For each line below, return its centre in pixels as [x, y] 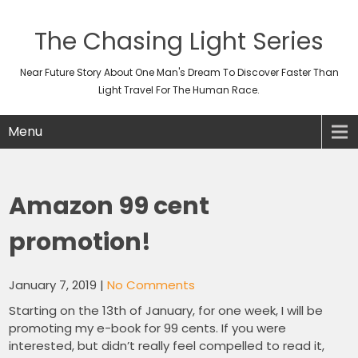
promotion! [80, 242]
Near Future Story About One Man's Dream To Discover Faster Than [179, 72]
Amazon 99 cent [109, 206]
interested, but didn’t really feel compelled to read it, [167, 346]
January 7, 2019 [53, 285]
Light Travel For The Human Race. [179, 90]
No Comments [151, 285]
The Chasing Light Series [179, 42]
